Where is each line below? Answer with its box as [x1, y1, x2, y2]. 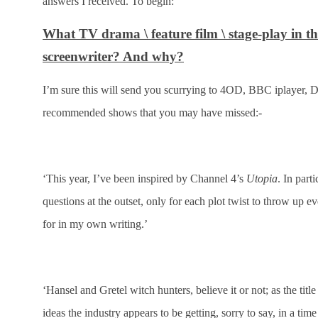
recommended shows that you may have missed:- [43, 106, 262, 119]
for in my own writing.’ [43, 217, 148, 230]
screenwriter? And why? [43, 48, 184, 64]
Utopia [246, 172, 278, 185]
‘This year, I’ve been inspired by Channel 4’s [43, 172, 246, 185]
